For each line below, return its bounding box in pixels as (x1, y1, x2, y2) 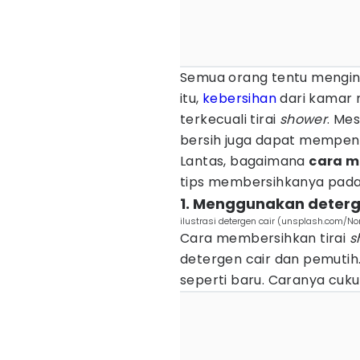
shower (279, 110, 328, 129)
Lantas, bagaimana (180, 152, 309, 170)
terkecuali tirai (180, 110, 280, 129)
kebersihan (202, 89, 277, 108)
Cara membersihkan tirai (180, 229, 350, 247)
